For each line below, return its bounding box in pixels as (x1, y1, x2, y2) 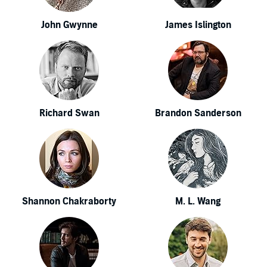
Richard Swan (39, 107, 100, 119)
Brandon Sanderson (154, 107, 241, 119)
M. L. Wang (175, 195, 221, 207)
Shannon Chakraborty (22, 195, 116, 207)
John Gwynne (41, 19, 98, 31)
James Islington (164, 19, 231, 31)
